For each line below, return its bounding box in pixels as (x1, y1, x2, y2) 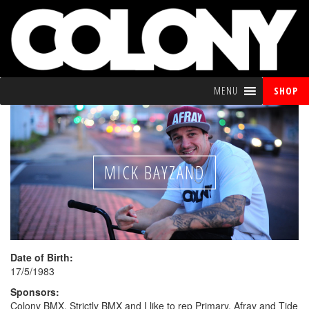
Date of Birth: (10, 250, 76, 265)
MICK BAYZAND (104, 160, 205, 184)
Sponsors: (10, 285, 62, 299)
